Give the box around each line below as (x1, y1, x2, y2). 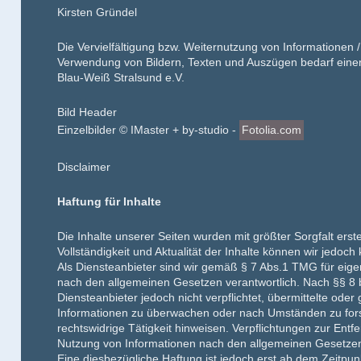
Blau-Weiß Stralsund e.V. (57, 71, 185, 84)
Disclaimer (57, 160, 111, 173)
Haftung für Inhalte (57, 195, 162, 208)
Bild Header (57, 106, 118, 118)
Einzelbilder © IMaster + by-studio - (57, 123, 240, 136)
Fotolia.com (242, 123, 302, 136)
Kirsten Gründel (57, 6, 138, 19)
